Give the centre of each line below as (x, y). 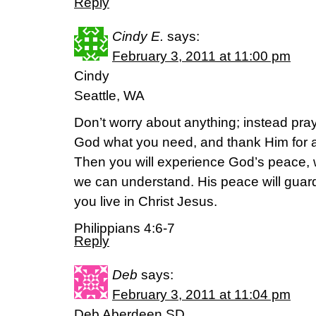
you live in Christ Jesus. (146, 202)
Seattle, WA (109, 96)
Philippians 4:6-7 (124, 229)
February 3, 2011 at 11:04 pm (201, 295)
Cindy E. (138, 37)
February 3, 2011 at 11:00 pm (201, 56)
